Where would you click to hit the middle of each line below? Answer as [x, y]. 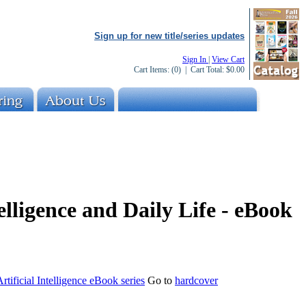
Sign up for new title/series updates [169, 36]
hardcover [196, 280]
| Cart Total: [204, 70]
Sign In [195, 59]
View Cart [228, 59]
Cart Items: [153, 70]
